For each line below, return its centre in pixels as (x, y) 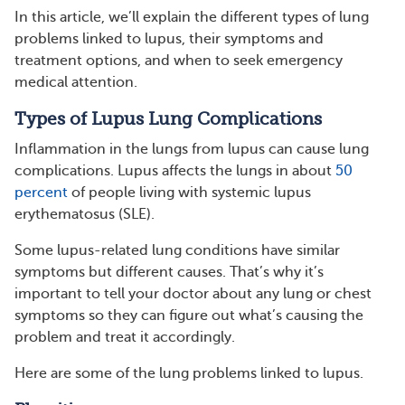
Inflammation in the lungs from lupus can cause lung (192, 149)
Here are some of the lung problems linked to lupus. (189, 373)
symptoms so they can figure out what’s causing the (189, 316)
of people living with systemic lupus (189, 193)
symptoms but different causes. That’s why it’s (169, 272)
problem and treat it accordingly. (125, 337)
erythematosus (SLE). (85, 214)
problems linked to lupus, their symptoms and (169, 39)
